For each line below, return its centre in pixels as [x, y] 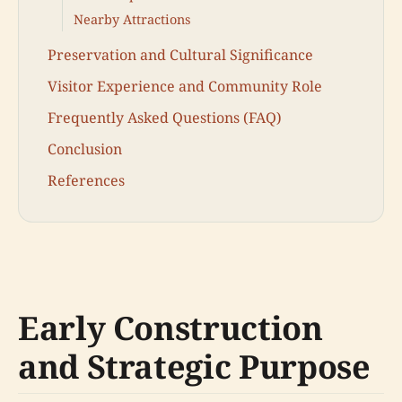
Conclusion [85, 149]
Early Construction [170, 328]
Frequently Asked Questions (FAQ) [165, 117]
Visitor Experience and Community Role [185, 86]
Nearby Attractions [132, 19]
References [86, 181]
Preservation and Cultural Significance [180, 54]
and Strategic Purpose [194, 366]
